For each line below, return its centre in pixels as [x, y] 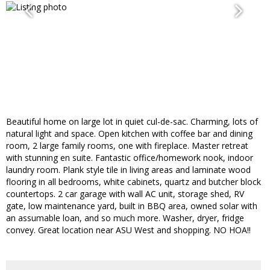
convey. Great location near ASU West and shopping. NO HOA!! [128, 230]
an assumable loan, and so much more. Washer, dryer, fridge [125, 218]
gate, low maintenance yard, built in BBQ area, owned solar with [132, 206]
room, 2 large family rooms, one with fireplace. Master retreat [127, 146]
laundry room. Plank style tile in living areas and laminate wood [128, 170]
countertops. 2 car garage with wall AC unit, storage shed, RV [125, 194]
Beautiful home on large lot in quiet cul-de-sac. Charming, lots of [132, 122]
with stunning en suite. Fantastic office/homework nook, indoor [130, 158]
